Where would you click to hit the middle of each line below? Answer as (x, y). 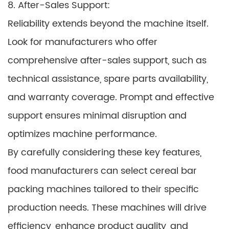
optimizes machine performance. (82, 134)
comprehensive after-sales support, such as (107, 61)
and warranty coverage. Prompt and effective (111, 97)
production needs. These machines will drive (107, 208)
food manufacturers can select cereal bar (102, 171)
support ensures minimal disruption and (97, 116)
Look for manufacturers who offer (83, 42)
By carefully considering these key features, (105, 153)
